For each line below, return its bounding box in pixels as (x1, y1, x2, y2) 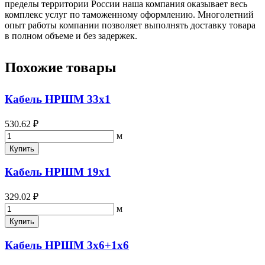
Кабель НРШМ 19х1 (5, 166, 111, 179)
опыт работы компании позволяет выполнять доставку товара (5, 20, 256, 30)
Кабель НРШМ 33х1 (5, 92, 111, 105)
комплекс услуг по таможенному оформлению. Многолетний (5, 9, 254, 20)
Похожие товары (5, 59, 117, 75)
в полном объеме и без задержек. (5, 30, 137, 41)
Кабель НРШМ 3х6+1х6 (5, 238, 129, 251)
